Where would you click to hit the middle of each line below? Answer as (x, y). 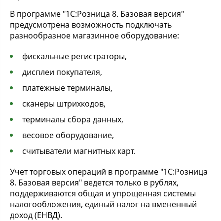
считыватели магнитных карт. (79, 151)
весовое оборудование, (68, 135)
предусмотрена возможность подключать (91, 25)
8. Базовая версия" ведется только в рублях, (94, 183)
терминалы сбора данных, (73, 120)
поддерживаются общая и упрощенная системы (103, 194)
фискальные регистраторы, (74, 56)
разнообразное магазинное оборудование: (94, 36)
